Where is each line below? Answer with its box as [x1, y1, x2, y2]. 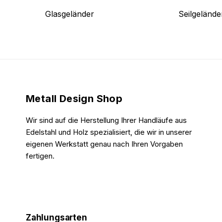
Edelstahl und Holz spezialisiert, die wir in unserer [26, 127, 192, 137]
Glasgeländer [45, 8, 95, 19]
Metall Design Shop [26, 92, 123, 105]
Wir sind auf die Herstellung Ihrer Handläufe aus [26, 115, 187, 125]
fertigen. [26, 151, 55, 161]
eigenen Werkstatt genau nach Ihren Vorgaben [26, 139, 183, 149]
